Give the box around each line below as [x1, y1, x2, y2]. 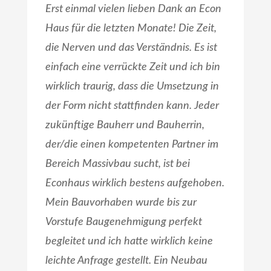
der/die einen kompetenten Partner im [45, 139, 218, 151]
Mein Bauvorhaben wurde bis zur [45, 197, 197, 209]
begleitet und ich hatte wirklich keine [45, 236, 213, 247]
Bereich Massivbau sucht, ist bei [45, 158, 190, 170]
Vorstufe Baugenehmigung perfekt [45, 217, 202, 228]
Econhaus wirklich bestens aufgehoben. [45, 178, 224, 189]
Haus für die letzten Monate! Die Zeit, [45, 23, 217, 34]
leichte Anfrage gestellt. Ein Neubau [45, 255, 207, 267]
